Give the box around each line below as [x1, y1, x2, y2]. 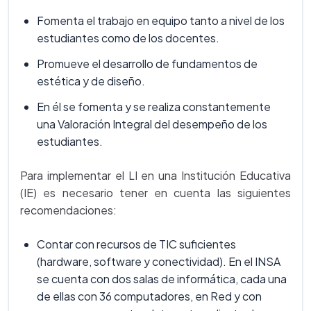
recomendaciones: [20, 203, 117, 217]
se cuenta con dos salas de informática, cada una [37, 271, 287, 286]
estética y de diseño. [37, 74, 145, 88]
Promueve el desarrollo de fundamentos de [37, 56, 258, 71]
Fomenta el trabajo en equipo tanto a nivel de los [37, 13, 285, 28]
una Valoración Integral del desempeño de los [37, 117, 267, 131]
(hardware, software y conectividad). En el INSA [37, 254, 280, 269]
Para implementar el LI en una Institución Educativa [20, 168, 291, 183]
